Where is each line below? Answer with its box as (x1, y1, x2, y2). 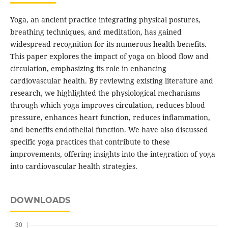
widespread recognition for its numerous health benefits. (10, 39, 207, 49)
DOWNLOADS (10, 195, 70, 206)
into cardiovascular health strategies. (10, 161, 137, 172)
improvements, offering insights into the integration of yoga (10, 149, 215, 159)
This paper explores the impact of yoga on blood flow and (10, 51, 209, 62)
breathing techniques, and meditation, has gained (10, 27, 182, 37)
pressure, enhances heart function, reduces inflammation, (10, 112, 210, 123)
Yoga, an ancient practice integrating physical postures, (10, 15, 201, 25)
